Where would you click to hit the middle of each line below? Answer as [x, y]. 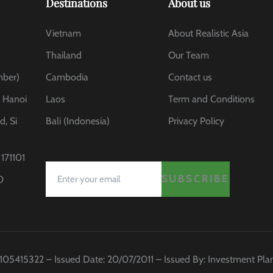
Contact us [190, 77]
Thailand [63, 55]
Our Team [189, 55]
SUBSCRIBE [195, 179]
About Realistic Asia [209, 34]
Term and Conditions [212, 99]
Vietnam [63, 34]
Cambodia [67, 77]
